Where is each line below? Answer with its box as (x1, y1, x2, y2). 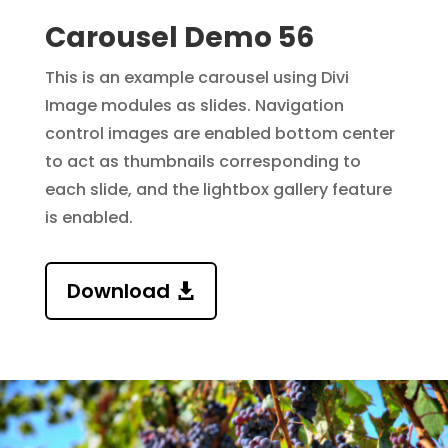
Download (66, 277, 170, 306)
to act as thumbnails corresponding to (44, 150, 361, 174)
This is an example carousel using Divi (44, 66, 349, 90)
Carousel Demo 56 (44, 18, 314, 58)
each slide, (44, 178, 136, 202)
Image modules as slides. (44, 94, 255, 118)
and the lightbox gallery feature (135, 178, 392, 202)
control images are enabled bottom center (44, 122, 395, 146)
